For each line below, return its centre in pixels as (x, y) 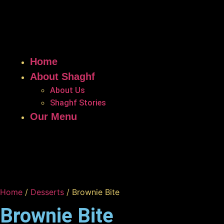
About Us (67, 90)
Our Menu (53, 116)
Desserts (47, 192)
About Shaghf (62, 76)
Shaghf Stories (78, 103)
